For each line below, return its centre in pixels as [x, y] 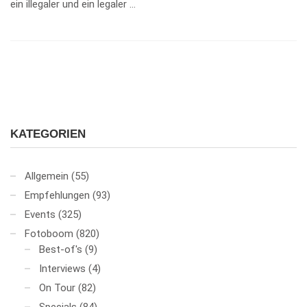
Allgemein [47, 176]
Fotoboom [49, 234]
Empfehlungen [57, 196]
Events [40, 215]
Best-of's [61, 250]
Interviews [62, 269]
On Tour [57, 288]
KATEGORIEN [48, 134]
